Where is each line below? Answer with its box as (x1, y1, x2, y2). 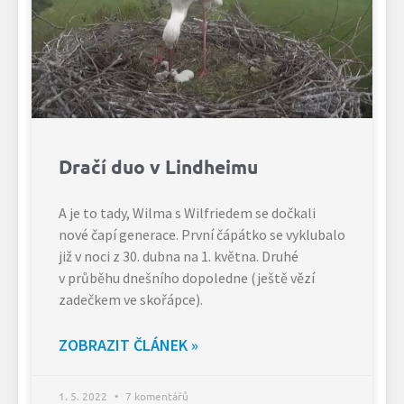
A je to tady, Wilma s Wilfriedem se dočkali (59, 203, 316, 222)
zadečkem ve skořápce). (59, 289, 203, 308)
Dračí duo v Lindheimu (59, 153, 258, 179)
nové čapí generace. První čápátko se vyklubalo (59, 225, 345, 243)
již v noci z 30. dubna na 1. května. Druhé (59, 246, 298, 265)
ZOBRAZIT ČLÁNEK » (59, 334, 198, 355)
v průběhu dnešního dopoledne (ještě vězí (59, 268, 315, 287)
